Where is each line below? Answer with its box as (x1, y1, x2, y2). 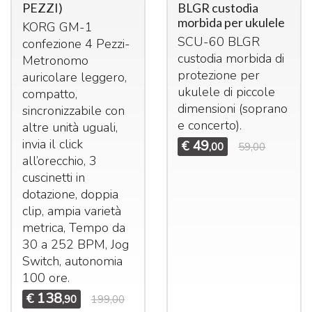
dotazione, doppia (22, 186, 118, 203)
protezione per (178, 67, 260, 84)
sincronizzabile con (22, 102, 125, 120)
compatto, (22, 86, 77, 103)
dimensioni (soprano (178, 100, 288, 118)
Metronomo (22, 52, 88, 70)
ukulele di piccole (178, 84, 276, 101)
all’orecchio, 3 (22, 153, 97, 170)
